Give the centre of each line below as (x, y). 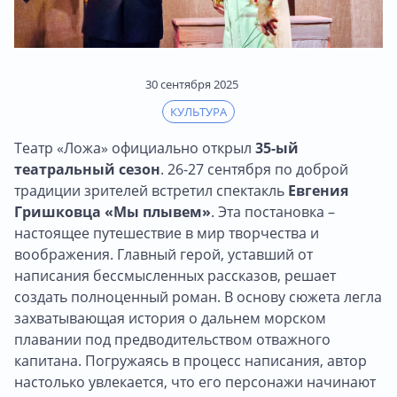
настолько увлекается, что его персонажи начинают (195, 381)
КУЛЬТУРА (198, 111)
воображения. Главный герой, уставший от (163, 254)
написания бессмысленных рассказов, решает (175, 275)
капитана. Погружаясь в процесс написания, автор (191, 360)
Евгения (318, 190)
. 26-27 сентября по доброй (254, 169)
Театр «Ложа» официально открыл (135, 148)
